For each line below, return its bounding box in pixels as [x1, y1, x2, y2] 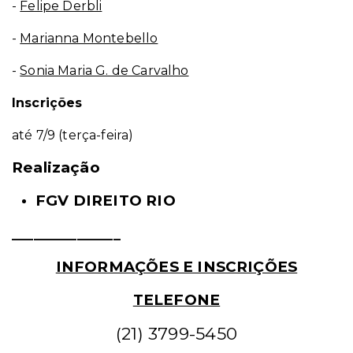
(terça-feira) [55, 128, 134, 143]
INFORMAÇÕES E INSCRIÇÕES [55, 258, 298, 276]
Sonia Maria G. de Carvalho [20, 63, 189, 78]
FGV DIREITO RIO [35, 191, 176, 210]
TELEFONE [132, 291, 221, 309]
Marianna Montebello [20, 31, 158, 46]
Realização [12, 158, 100, 176]
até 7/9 [12, 128, 56, 143]
